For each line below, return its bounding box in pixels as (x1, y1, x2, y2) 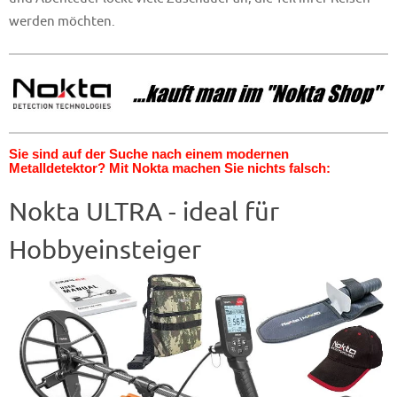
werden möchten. (9, 12, 115, 31)
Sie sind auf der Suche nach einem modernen (9, 146, 289, 162)
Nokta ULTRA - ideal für (9, 196, 279, 230)
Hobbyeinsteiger (9, 234, 201, 268)
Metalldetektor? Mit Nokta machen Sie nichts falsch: (9, 160, 331, 176)
